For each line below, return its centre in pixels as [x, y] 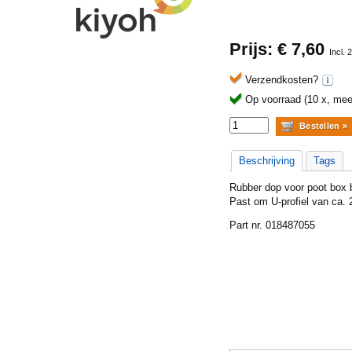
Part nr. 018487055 [272, 225]
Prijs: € [260, 49]
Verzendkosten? [283, 80]
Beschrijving [267, 161]
